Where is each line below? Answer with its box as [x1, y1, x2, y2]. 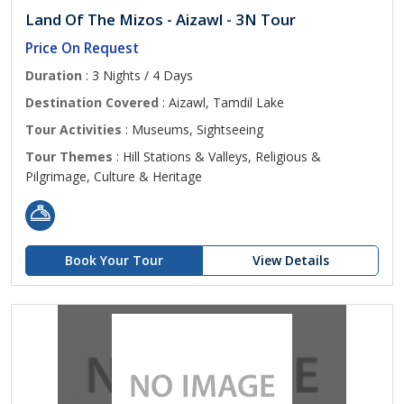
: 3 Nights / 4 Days [82, 67, 193, 84]
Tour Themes [25, 148, 113, 165]
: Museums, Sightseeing [122, 121, 263, 138]
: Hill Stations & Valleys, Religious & [113, 148, 321, 165]
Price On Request [25, 39, 139, 58]
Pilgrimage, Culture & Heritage [25, 168, 202, 185]
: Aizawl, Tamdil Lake [159, 94, 284, 111]
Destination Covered [25, 94, 159, 111]
